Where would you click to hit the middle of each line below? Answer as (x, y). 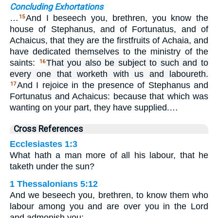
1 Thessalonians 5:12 (54, 184)
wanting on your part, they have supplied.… (94, 107)
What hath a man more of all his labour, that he (109, 155)
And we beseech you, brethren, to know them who (109, 195)
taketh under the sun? (52, 166)
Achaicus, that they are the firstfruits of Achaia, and (109, 40)
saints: (24, 63)
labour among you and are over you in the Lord (109, 206)
